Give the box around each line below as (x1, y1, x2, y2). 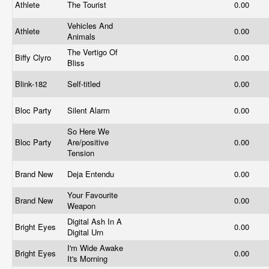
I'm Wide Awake (67, 242, 123, 253)
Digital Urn (67, 226, 106, 238)
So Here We (67, 125, 109, 137)
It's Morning (67, 253, 110, 264)
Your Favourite (67, 189, 118, 201)
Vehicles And (67, 20, 113, 31)
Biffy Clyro (15, 52, 53, 63)
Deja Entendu (67, 168, 116, 180)
